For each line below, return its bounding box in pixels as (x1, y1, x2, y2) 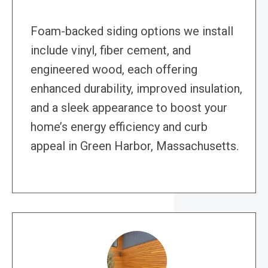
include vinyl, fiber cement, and (31, 43, 191, 58)
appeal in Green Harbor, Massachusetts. (31, 139, 239, 154)
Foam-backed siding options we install (31, 24, 233, 39)
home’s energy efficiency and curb (31, 120, 208, 135)
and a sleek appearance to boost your (31, 100, 227, 115)
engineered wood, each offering (31, 62, 197, 77)
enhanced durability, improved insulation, (31, 81, 242, 96)
